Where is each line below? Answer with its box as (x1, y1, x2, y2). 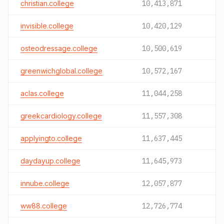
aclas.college (20, 89, 64, 97)
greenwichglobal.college (20, 66, 102, 75)
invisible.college (20, 21, 73, 30)
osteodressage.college (20, 44, 97, 52)
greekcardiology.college (20, 111, 102, 120)
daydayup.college (20, 156, 80, 165)
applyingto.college (20, 134, 82, 142)
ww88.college (20, 201, 67, 210)
